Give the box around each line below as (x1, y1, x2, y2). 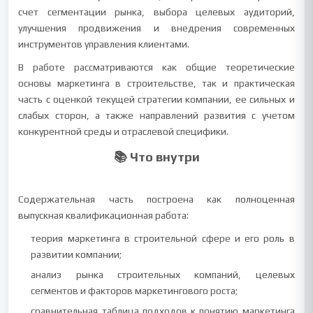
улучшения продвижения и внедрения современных (18, 22, 295, 34)
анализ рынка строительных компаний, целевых (31, 269, 295, 280)
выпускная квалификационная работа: (18, 210, 189, 221)
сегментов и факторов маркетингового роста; (31, 285, 238, 296)
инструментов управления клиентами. (18, 38, 190, 50)
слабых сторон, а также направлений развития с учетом (18, 110, 295, 121)
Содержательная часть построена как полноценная (18, 194, 295, 205)
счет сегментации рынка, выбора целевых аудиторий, (18, 6, 295, 17)
